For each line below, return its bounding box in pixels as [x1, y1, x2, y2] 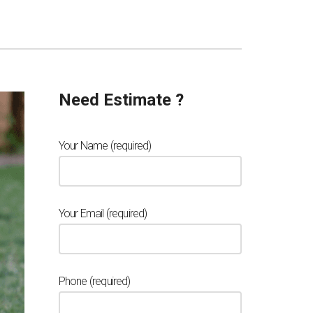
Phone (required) [58, 274, 131, 288]
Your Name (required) [58, 138, 152, 152]
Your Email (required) [58, 206, 147, 220]
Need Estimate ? [58, 89, 184, 110]
